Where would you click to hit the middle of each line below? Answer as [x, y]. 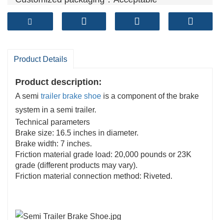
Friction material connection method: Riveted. [94, 176]
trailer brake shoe [71, 96]
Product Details [41, 59]
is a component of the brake [150, 96]
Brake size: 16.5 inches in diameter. [77, 133]
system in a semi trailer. [57, 110]
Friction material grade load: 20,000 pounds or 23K [103, 154]
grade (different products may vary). [76, 165]
